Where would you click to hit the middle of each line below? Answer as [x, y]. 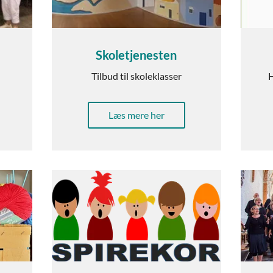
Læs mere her [136, 115]
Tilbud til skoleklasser [136, 76]
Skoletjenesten [136, 55]
